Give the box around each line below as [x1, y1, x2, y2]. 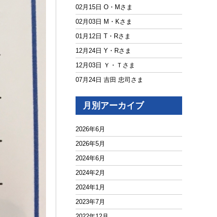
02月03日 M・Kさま [76, 17, 132, 25]
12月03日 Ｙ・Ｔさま [76, 61, 135, 69]
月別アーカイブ [83, 100, 144, 110]
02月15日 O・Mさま [76, 3, 133, 11]
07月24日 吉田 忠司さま [76, 76, 143, 83]
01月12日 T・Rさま [76, 32, 131, 40]
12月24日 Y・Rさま [76, 46, 131, 54]
